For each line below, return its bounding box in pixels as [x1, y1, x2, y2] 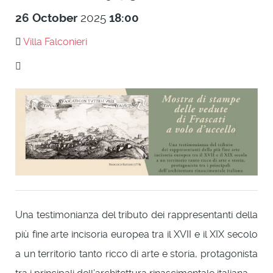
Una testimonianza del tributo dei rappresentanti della [15, 208, 258, 221]
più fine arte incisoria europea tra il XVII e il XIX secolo [15, 228, 258, 240]
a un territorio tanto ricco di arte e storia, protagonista [15, 247, 258, 260]
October [32, 11, 77, 25]
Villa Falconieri [23, 36, 87, 48]
